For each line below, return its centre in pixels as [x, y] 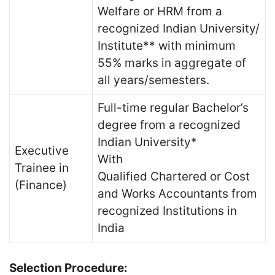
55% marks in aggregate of [172, 63]
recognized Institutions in [167, 211]
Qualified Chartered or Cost [174, 176]
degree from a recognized [169, 125]
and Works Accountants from [177, 193]
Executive [42, 150]
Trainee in [42, 168]
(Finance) [41, 185]
